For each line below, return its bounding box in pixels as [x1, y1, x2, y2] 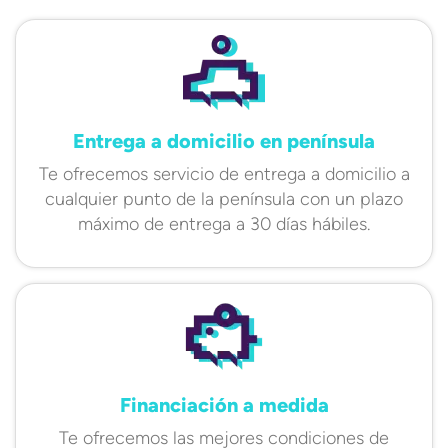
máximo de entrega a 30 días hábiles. [78, 212, 370, 235]
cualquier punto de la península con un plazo [45, 187, 403, 210]
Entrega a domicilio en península [73, 128, 375, 153]
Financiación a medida [119, 392, 329, 417]
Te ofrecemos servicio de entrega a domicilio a [38, 162, 410, 185]
